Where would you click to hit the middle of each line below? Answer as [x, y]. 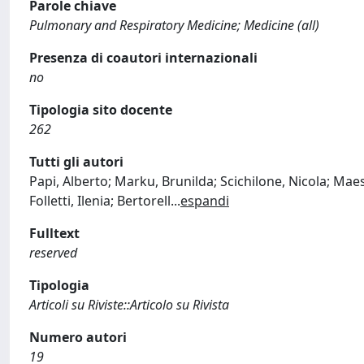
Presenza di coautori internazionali [143, 58]
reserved [53, 253]
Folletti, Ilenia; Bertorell [100, 201]
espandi [205, 201]
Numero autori [78, 337]
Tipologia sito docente [101, 110]
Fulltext [54, 233]
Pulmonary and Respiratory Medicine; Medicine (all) [174, 25]
